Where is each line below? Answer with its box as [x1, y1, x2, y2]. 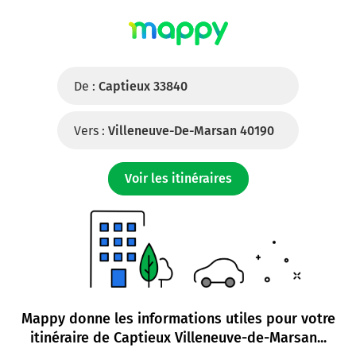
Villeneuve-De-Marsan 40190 [108, 123, 274, 138]
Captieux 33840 [99, 79, 188, 94]
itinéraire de [29, 329, 114, 346]
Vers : [74, 123, 105, 138]
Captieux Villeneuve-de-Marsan [113, 329, 317, 346]
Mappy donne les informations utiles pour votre [21, 310, 335, 327]
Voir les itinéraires [124, 171, 232, 186]
